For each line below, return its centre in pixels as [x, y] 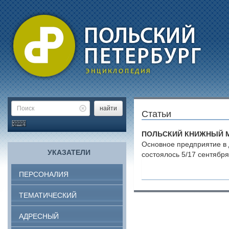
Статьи [156, 114]
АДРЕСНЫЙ [39, 216]
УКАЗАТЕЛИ [69, 152]
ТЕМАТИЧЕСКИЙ [48, 195]
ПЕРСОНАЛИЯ [44, 174]
